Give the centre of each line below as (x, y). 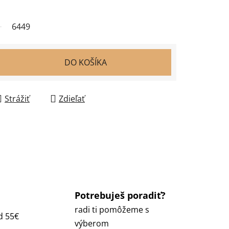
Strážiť (17, 98)
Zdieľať (72, 98)
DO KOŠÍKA (85, 62)
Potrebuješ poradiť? (120, 195)
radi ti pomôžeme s (112, 209)
